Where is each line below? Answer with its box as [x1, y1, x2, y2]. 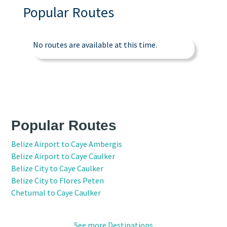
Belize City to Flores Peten [11, 175, 104, 185]
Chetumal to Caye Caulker [11, 187, 101, 198]
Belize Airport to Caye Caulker [11, 150, 116, 161]
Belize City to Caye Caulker [11, 163, 104, 173]
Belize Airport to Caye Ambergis [11, 138, 123, 149]
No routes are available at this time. [32, 39, 157, 50]
